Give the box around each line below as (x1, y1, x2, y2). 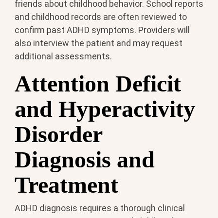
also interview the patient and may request (15, 37, 182, 48)
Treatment (15, 171, 118, 198)
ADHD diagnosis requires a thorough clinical (15, 203, 185, 214)
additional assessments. (15, 51, 112, 61)
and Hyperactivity (15, 95, 195, 122)
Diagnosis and (15, 146, 155, 172)
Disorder (15, 121, 102, 147)
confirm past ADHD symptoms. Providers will (15, 24, 190, 35)
